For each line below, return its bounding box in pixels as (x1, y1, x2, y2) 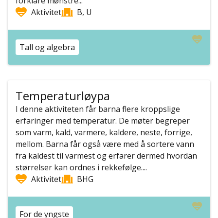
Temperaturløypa (16, 88, 110, 104)
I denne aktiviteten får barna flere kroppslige (16, 104, 180, 114)
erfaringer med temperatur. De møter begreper (16, 115, 190, 126)
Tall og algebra (19, 42, 75, 53)
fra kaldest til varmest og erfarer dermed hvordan (16, 150, 197, 161)
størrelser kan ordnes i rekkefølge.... (16, 162, 147, 173)
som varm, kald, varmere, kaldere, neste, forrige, (16, 127, 192, 138)
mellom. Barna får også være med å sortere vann (16, 139, 194, 149)
